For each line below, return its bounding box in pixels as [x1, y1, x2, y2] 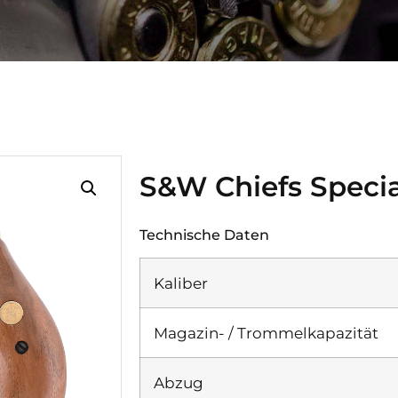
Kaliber [154, 273, 209, 292]
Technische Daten [139, 226, 270, 243]
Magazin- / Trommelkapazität [154, 322, 379, 342]
